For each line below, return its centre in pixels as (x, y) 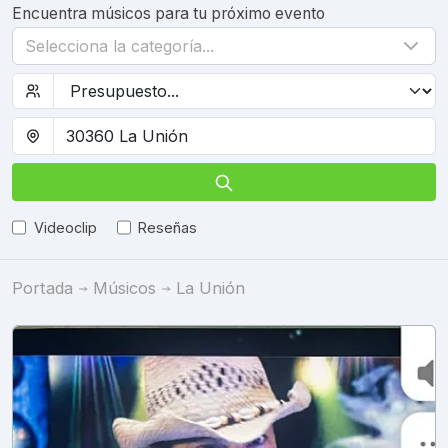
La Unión (210, 287)
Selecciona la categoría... (119, 46)
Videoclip (65, 227)
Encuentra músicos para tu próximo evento (168, 13)
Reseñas (168, 227)
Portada (42, 287)
